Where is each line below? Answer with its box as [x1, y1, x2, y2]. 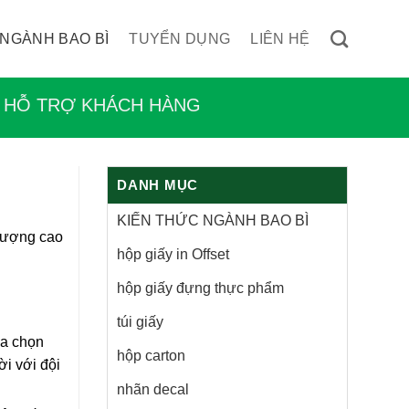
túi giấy [117, 314, 163, 330]
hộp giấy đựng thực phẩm [117, 280, 284, 296]
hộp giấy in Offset [117, 246, 229, 262]
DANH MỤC [117, 177, 198, 193]
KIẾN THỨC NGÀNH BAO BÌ [117, 213, 309, 228]
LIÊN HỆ [250, 31, 310, 47]
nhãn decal [117, 382, 189, 397]
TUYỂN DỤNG [129, 31, 231, 47]
